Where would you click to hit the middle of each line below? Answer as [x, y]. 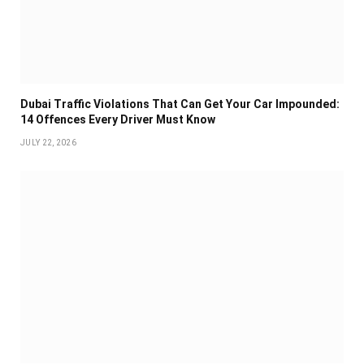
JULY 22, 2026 [48, 143]
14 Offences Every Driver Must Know [118, 120]
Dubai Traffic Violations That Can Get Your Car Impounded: [180, 104]
